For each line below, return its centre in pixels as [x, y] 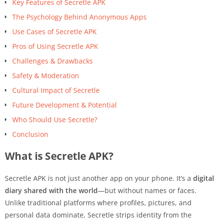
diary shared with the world [51, 190]
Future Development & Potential [65, 105]
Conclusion [30, 134]
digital [204, 178]
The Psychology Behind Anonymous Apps [79, 17]
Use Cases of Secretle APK [55, 31]
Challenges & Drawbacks [53, 61]
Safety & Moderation [46, 75]
